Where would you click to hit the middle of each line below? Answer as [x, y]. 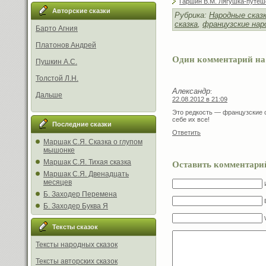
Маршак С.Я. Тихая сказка [87, 162]
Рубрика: [192, 15]
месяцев [58, 182]
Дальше [49, 95]
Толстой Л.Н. [57, 78]
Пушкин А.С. [56, 62]
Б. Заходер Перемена [80, 194]
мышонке [59, 150]
